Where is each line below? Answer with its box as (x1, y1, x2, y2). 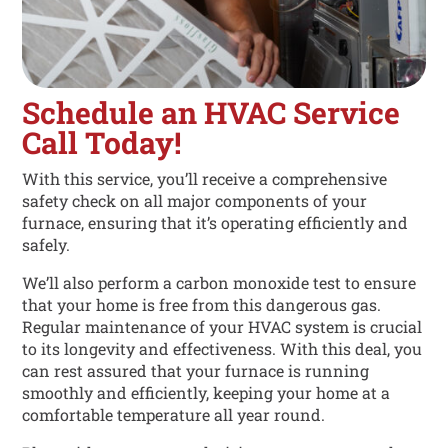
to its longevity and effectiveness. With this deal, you (22, 338, 423, 360)
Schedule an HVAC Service (22, 93, 401, 133)
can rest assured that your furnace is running (22, 360, 370, 382)
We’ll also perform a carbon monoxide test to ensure (22, 272, 417, 294)
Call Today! (22, 123, 182, 163)
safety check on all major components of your (22, 190, 368, 212)
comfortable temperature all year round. (22, 404, 326, 426)
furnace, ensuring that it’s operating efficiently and (22, 212, 409, 234)
